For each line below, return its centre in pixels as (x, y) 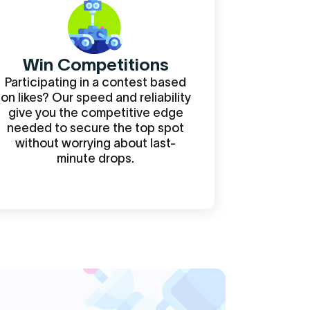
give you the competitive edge (95, 113)
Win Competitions (95, 64)
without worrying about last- (95, 143)
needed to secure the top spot (95, 128)
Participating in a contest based (95, 82)
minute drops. (95, 158)
